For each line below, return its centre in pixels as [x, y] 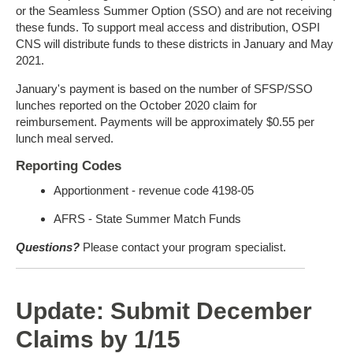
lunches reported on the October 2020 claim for [136, 105]
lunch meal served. [65, 138]
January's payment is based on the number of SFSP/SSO [164, 88]
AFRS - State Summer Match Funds [147, 218]
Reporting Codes [69, 165]
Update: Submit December [164, 310]
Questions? [48, 247]
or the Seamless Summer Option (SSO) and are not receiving [174, 10]
